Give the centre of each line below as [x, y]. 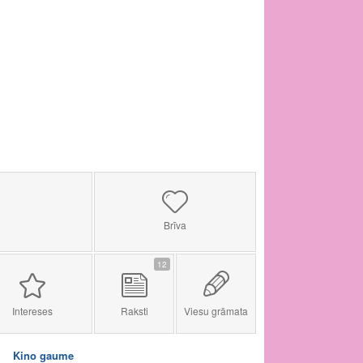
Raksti [134, 311]
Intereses [32, 311]
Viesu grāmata [216, 311]
